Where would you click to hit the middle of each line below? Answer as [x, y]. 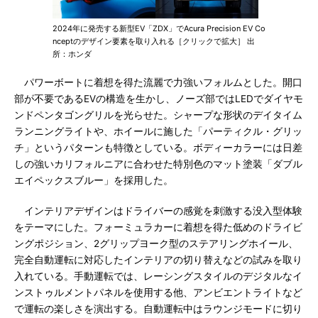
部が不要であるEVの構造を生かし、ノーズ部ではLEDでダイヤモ [159, 99]
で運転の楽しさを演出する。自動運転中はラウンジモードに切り [158, 309]
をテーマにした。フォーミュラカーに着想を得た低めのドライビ [158, 227]
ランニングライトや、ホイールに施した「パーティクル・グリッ [158, 131]
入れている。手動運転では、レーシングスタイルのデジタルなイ [158, 276]
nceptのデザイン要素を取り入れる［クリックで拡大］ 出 [154, 41]
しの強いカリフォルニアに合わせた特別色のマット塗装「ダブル [158, 164]
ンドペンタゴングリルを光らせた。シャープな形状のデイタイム [158, 115]
